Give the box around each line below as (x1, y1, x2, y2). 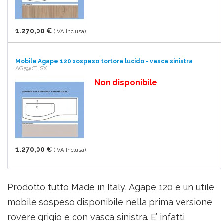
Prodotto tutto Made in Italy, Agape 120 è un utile (7, 182, 214, 192)
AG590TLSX (15, 65, 47, 72)
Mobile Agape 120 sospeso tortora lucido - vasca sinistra (15, 58, 193, 65)
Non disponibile (94, 78, 157, 87)
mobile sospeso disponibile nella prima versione (7, 197, 212, 207)
